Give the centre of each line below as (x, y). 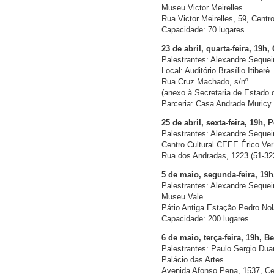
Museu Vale (182, 197)
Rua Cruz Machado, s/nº (205, 82)
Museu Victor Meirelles (202, 8)
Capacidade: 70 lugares (203, 30)
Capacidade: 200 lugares (205, 219)
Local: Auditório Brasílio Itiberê (216, 71)
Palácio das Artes (193, 260)
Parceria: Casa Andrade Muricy (217, 104)
